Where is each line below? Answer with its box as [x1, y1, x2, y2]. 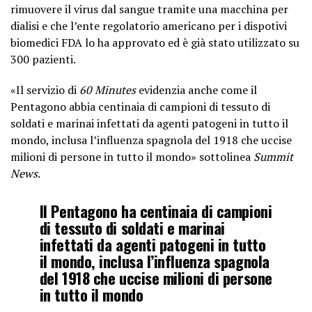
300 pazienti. [10, 51, 76, 67]
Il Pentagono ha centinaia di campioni [39, 198, 272, 222]
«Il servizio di [10, 81, 79, 97]
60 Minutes [79, 81, 136, 97]
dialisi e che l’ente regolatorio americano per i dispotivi [10, 17, 287, 33]
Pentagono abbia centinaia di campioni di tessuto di [10, 98, 270, 114]
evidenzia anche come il [136, 81, 257, 97]
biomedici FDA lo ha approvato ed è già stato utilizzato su [10, 34, 299, 50]
